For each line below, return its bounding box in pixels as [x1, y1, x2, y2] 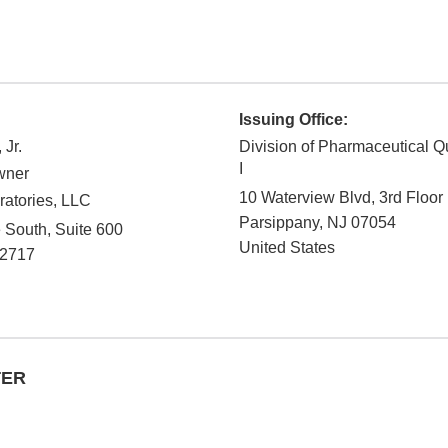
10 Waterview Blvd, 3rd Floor [239, 189, 443, 207]
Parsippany [239, 214, 319, 232]
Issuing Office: [239, 111, 348, 129]
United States [239, 239, 335, 257]
